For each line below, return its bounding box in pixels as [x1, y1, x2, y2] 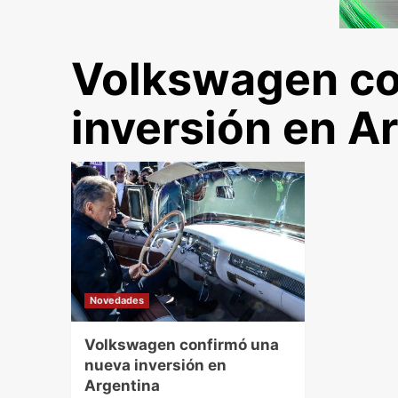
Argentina [84, 377, 160, 395]
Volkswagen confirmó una [84, 336, 279, 354]
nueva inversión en [84, 356, 227, 375]
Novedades [89, 294, 144, 307]
